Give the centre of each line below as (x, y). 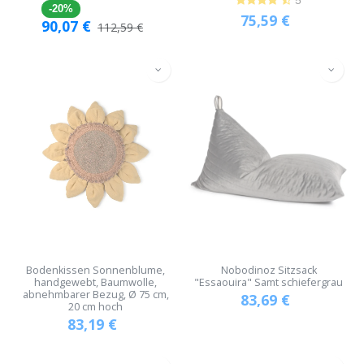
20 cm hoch (95, 307)
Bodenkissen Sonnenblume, (95, 271)
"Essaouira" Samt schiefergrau (269, 283)
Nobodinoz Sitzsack (269, 271)
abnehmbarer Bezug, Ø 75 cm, (95, 295)
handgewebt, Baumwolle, (95, 283)
